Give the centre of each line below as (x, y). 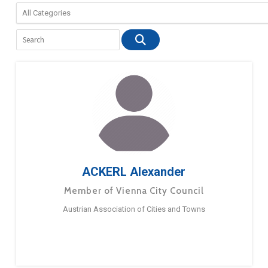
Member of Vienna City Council (134, 191)
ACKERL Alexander (134, 172)
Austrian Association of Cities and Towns (134, 209)
